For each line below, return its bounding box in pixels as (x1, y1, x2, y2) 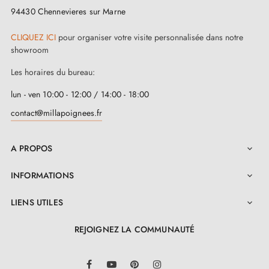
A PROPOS (11, 142, 53, 155)
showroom (11, 44, 49, 56)
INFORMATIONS (11, 169, 74, 182)
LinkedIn (189, 250, 218, 263)
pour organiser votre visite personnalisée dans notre (58, 31, 243, 44)
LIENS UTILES (11, 196, 63, 209)
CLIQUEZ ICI (11, 31, 56, 44)
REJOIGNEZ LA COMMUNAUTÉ (74, 223, 195, 236)
